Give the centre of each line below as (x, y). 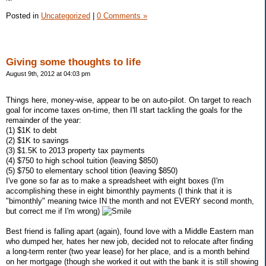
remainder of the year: (44, 121)
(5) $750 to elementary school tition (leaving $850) (92, 171)
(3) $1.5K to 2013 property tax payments (75, 151)
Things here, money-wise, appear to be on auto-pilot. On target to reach (129, 100)
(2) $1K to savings (37, 141)
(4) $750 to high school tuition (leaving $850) (82, 161)
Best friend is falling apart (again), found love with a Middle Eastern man (130, 232)
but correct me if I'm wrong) (54, 211)
